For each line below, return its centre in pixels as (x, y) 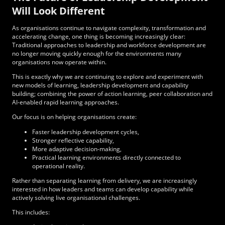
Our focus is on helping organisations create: (74, 117)
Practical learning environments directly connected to (106, 157)
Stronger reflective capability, (74, 140)
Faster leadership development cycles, (86, 132)
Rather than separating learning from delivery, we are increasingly (104, 180)
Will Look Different (59, 11)
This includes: (31, 212)
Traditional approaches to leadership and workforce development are (109, 45)
